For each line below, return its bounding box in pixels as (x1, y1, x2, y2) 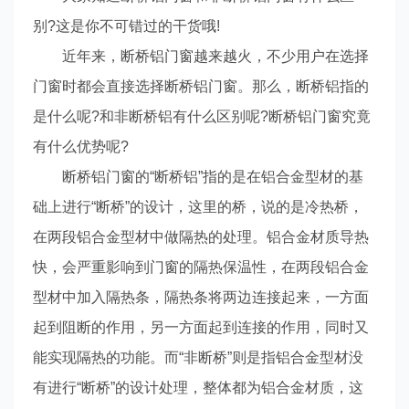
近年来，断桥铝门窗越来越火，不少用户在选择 (32, 48, 369, 64)
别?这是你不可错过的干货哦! (32, 18, 220, 34)
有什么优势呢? (32, 139, 129, 154)
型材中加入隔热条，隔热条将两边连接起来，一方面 (32, 289, 369, 305)
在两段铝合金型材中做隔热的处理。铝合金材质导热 (32, 229, 369, 245)
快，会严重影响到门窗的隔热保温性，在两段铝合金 (32, 259, 369, 275)
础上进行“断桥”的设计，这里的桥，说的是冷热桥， (32, 199, 363, 215)
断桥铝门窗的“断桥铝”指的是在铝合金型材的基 (32, 169, 363, 184)
